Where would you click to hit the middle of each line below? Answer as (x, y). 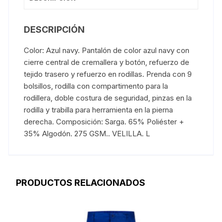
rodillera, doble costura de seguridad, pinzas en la (108, 98)
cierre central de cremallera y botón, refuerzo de (107, 62)
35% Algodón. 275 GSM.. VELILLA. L (87, 134)
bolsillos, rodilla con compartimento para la (96, 86)
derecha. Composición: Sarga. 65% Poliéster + (104, 122)
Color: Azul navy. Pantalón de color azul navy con (107, 51)
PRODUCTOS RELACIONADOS (81, 183)
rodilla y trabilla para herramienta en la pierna (99, 110)
